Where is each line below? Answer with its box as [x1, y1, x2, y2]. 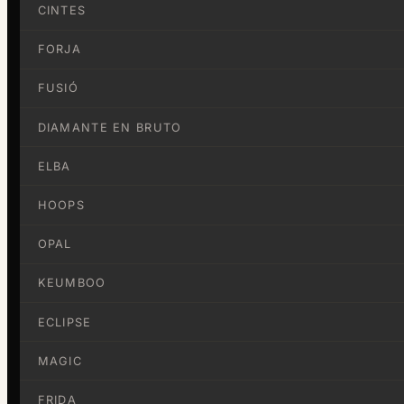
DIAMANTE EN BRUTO [37, 120, 182, 134]
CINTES [37, 4, 87, 18]
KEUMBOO [37, 276, 106, 290]
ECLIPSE [37, 315, 92, 329]
